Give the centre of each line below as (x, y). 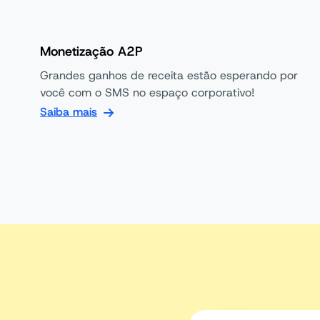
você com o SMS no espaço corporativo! (147, 92)
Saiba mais (69, 112)
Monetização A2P (91, 51)
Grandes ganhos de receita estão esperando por (169, 75)
